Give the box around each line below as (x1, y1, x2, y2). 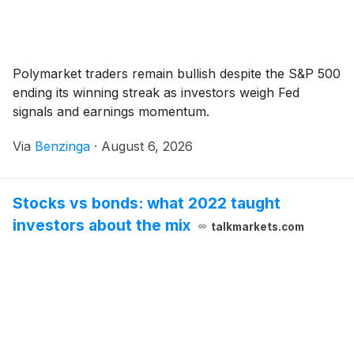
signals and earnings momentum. (13, 103, 209, 119)
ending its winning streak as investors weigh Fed (13, 84, 299, 100)
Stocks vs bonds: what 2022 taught (13, 193, 281, 213)
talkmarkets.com (210, 220, 304, 233)
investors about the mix (13, 215, 190, 235)
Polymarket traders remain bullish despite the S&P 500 (13, 65, 341, 81)
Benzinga (35, 137, 90, 154)
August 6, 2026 (101, 137, 193, 154)
